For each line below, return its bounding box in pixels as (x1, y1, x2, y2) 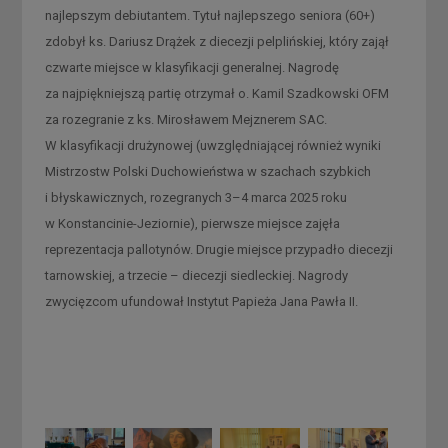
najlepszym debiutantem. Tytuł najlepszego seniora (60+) (44, 7, 375, 23)
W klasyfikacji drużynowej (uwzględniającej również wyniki (44, 137, 381, 153)
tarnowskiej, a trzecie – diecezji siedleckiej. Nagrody (44, 267, 348, 283)
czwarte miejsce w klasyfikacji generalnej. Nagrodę (44, 59, 339, 75)
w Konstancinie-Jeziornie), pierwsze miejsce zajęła (44, 215, 340, 231)
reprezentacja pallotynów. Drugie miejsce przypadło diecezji (44, 241, 393, 257)
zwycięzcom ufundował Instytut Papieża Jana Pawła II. (44, 293, 358, 309)
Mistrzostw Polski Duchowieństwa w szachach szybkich (44, 163, 371, 179)
